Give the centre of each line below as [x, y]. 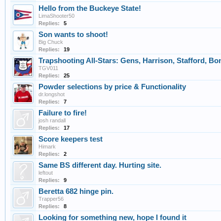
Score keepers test [71, 139]
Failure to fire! [63, 113]
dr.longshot [52, 94]
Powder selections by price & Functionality [112, 87]
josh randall [52, 121]
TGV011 [48, 68]
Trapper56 [51, 199]
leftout [46, 173]
